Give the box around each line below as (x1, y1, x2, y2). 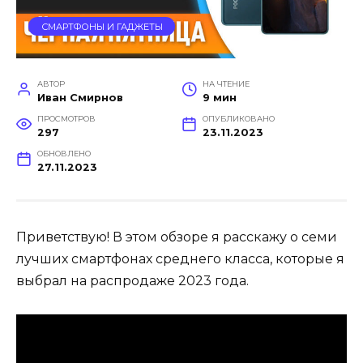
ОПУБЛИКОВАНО (202, 114, 275, 124)
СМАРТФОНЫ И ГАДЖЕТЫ (41, 20, 163, 32)
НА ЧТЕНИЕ (202, 79, 250, 89)
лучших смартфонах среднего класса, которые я (16, 251, 344, 267)
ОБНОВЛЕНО (36, 149, 91, 159)
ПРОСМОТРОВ (36, 114, 96, 124)
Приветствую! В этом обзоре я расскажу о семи (16, 229, 337, 246)
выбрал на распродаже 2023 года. (16, 273, 252, 289)
